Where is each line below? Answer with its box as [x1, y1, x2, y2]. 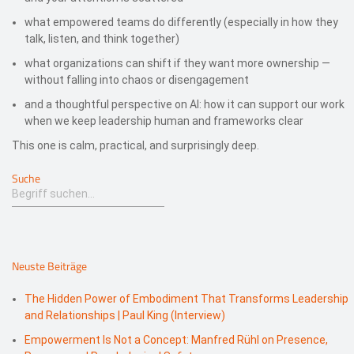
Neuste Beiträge [12, 257, 87, 274]
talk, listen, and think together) [24, 32, 179, 45]
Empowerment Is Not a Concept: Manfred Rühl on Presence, [24, 333, 328, 346]
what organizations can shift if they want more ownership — [24, 56, 330, 70]
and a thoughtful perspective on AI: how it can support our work [24, 97, 345, 111]
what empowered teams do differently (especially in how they [24, 15, 338, 28]
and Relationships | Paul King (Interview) [24, 308, 225, 322]
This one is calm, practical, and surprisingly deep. [12, 138, 259, 152]
